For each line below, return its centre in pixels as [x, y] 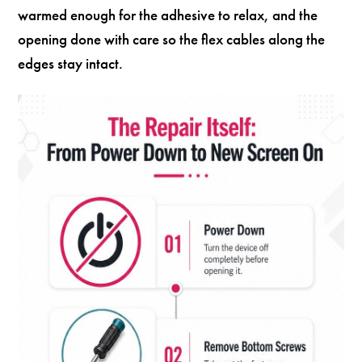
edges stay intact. [71, 63]
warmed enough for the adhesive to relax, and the [168, 15]
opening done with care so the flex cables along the [172, 39]
